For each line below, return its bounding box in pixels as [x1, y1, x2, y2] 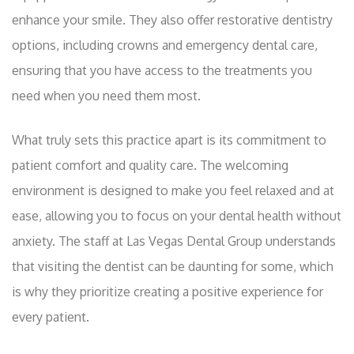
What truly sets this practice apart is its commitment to [12, 132, 326, 149]
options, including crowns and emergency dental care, [12, 37, 318, 54]
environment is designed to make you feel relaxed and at [12, 183, 334, 199]
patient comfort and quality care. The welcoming [12, 157, 288, 174]
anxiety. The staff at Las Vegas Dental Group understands [12, 233, 336, 250]
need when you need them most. [12, 88, 201, 104]
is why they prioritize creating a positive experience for [12, 284, 323, 300]
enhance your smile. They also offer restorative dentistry [12, 12, 333, 28]
